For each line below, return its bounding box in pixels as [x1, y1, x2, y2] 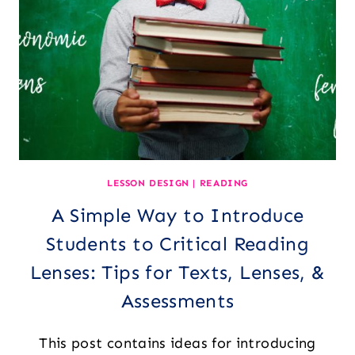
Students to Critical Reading [45, 231, 310, 255]
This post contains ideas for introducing [39, 334, 316, 352]
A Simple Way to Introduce [51, 203, 304, 227]
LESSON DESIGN [107, 177, 189, 189]
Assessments [120, 288, 235, 312]
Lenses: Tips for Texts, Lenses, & [29, 260, 326, 284]
